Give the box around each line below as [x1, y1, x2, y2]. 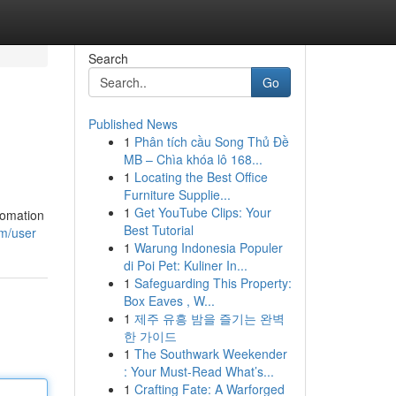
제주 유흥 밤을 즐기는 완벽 [133, 309, 285, 327]
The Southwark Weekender [133, 345, 287, 362]
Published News [88, 115, 178, 133]
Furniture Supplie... [123, 186, 231, 203]
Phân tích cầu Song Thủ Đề [133, 133, 289, 150]
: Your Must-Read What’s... [123, 362, 274, 380]
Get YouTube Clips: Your [133, 203, 271, 221]
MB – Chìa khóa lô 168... [123, 150, 263, 168]
